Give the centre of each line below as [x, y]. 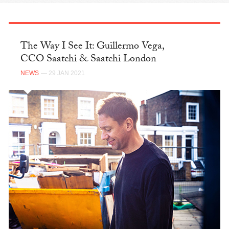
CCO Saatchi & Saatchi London [88, 60]
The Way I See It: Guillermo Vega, [92, 47]
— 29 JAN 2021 [63, 73]
